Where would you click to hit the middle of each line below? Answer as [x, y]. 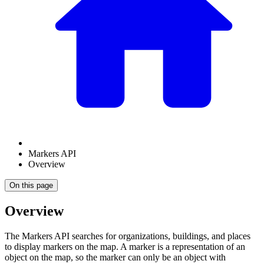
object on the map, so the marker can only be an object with [115, 257]
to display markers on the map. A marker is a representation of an [125, 246]
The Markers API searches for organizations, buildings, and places [128, 236]
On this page [31, 185]
